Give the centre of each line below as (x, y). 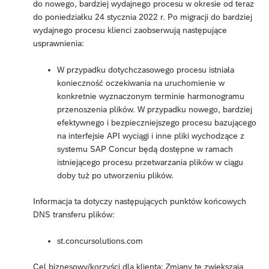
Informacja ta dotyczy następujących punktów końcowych (140, 201)
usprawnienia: (59, 44)
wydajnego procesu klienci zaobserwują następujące (130, 30)
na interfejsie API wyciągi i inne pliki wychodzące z (151, 136)
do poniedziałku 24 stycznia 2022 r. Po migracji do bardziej (143, 17)
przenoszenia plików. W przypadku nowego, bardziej (155, 110)
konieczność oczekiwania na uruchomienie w (141, 83)
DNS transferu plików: (74, 215)
